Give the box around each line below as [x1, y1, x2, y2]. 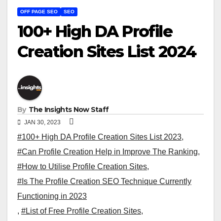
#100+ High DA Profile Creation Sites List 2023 [17, 132, 182, 141]
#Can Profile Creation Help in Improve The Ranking [17, 147, 198, 156]
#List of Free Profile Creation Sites [21, 206, 141, 215]
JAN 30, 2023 [23, 118, 62, 126]
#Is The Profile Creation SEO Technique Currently [17, 177, 191, 185]
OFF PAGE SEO [20, 9, 58, 14]
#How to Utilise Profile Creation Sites [17, 162, 147, 171]
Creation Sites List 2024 [17, 42, 196, 61]
